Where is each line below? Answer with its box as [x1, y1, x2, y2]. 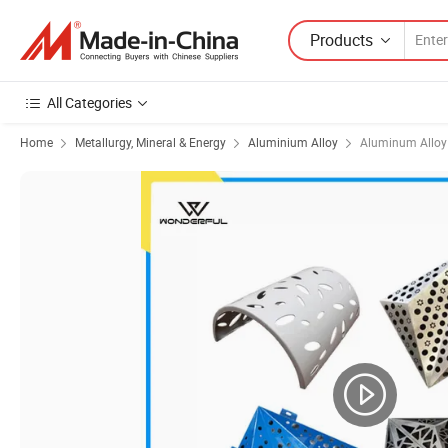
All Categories [47, 93, 132, 112]
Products [310, 28, 373, 51]
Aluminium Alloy [248, 134, 338, 150]
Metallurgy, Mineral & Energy [75, 134, 226, 150]
